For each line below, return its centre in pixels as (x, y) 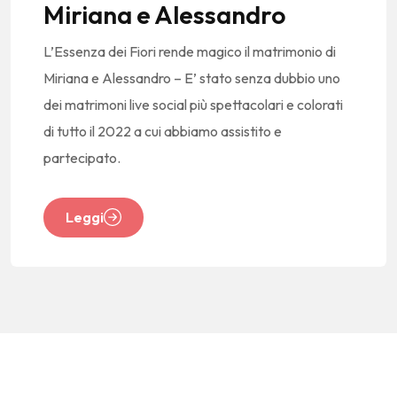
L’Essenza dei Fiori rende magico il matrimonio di (190, 51)
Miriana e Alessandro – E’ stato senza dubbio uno (192, 78)
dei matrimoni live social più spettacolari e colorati (193, 104)
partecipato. (82, 157)
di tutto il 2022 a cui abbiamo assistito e (163, 131)
